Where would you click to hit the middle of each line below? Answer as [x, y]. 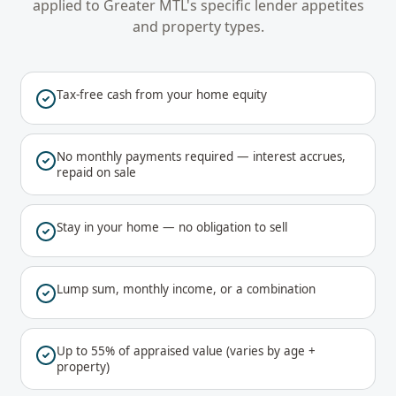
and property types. [198, 27]
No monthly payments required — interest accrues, [201, 156]
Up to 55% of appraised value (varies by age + [186, 351]
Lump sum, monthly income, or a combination [186, 289]
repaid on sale [96, 172]
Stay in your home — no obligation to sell [172, 227]
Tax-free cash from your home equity [162, 95]
